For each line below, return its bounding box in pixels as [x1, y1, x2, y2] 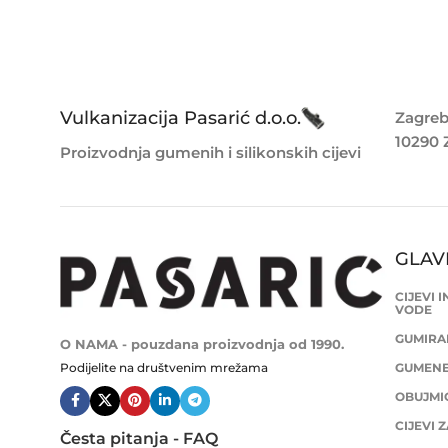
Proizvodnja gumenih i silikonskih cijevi [60, 142, 361, 162]
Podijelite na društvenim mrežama [60, 359, 268, 375]
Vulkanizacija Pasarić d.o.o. [60, 106, 301, 129]
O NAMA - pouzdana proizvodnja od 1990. [60, 335, 344, 352]
